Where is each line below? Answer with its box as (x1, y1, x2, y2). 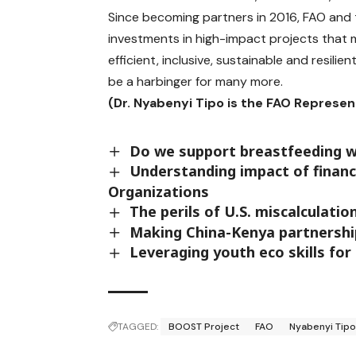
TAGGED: (118, 319, 159, 333)
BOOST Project (168, 319, 240, 333)
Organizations (108, 181, 210, 201)
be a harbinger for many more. (108, 72, 284, 90)
